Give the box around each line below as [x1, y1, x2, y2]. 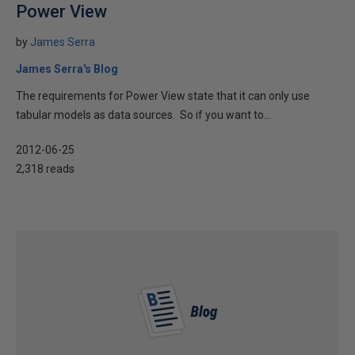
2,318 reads [16, 162, 74, 175]
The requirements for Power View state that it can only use [16, 90, 310, 102]
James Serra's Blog [16, 63, 118, 75]
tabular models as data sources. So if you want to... [16, 109, 271, 121]
